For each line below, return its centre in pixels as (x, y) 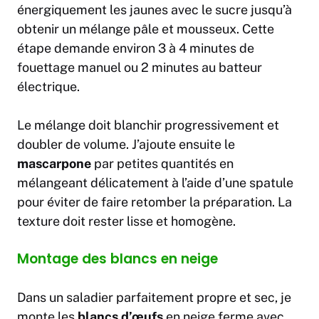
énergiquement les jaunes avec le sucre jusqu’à (155, 10)
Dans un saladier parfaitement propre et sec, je (154, 298)
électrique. (48, 87)
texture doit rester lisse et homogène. (126, 221)
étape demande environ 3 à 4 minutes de (136, 48)
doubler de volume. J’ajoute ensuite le (126, 145)
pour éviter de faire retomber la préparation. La (155, 202)
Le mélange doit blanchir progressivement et (148, 125)
